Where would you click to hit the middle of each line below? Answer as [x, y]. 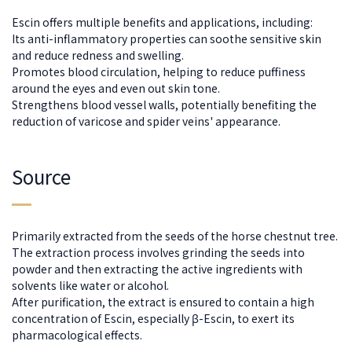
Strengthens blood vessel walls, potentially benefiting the [164, 104]
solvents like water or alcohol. [90, 286]
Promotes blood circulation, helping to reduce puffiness [159, 71]
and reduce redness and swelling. [98, 55]
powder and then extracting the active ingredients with [157, 269]
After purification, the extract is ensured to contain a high [163, 302]
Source [43, 177]
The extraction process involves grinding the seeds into [158, 253]
